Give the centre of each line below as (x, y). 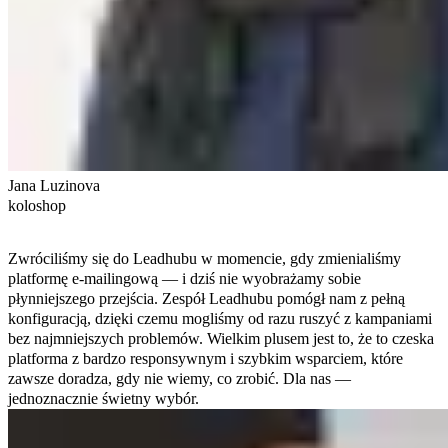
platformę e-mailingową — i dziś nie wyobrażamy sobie (184, 278)
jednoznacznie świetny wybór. (103, 398)
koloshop (37, 205)
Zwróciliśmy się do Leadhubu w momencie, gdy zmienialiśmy (204, 258)
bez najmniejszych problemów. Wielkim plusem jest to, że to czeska (221, 338)
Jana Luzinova (54, 185)
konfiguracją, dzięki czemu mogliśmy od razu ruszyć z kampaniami (220, 318)
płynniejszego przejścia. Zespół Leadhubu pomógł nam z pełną (206, 298)
